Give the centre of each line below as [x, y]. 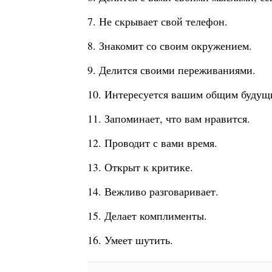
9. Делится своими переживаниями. [172, 70]
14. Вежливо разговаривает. [153, 192]
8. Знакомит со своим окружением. [170, 46]
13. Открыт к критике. [140, 167]
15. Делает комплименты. [147, 216]
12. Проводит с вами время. [152, 143]
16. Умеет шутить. [130, 240]
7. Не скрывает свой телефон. [158, 22]
